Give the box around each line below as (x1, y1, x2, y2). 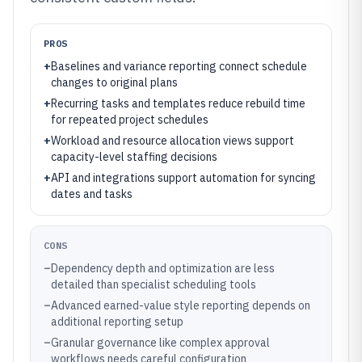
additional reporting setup (51, 314, 183, 329)
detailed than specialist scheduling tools (51, 277, 256, 292)
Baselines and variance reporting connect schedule (51, 59, 307, 74)
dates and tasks (51, 187, 133, 201)
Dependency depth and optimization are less (51, 261, 275, 276)
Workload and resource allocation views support (51, 133, 294, 148)
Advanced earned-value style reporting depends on (51, 298, 310, 313)
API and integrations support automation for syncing (51, 170, 316, 185)
